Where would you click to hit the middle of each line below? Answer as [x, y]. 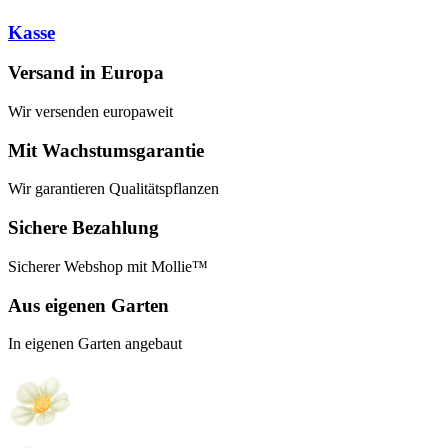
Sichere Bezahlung [83, 228]
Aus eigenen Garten [88, 305]
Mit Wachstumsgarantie [106, 150]
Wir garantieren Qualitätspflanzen [113, 189]
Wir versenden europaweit [90, 111]
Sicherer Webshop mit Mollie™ [108, 266]
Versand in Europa [86, 73]
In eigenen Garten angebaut [95, 344]
